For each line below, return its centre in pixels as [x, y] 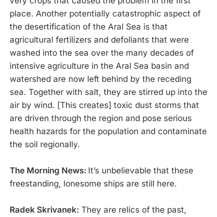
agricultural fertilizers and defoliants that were [99, 39]
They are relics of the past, [133, 209]
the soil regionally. [45, 144]
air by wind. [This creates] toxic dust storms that [104, 105]
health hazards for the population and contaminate [108, 131]
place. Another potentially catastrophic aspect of [105, 13]
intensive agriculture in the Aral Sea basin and [99, 66]
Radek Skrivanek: [44, 209]
